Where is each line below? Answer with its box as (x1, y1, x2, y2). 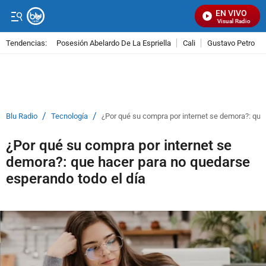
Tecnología (51, 112, 88, 121)
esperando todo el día (6, 170, 145, 187)
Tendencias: (6, 38, 47, 47)
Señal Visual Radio (195, 18, 245, 24)
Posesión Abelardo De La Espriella (56, 38, 171, 47)
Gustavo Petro (207, 38, 255, 47)
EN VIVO (216, 8, 247, 18)
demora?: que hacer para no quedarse (6, 154, 250, 170)
